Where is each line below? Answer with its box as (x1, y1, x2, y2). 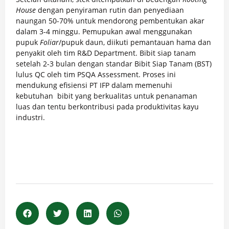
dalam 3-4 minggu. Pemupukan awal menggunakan (16, 26, 192, 36)
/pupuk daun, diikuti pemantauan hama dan (59, 37, 211, 47)
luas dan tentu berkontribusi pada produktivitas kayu (16, 101, 199, 111)
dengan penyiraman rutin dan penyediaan (36, 5, 184, 15)
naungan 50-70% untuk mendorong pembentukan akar (16, 15, 204, 26)
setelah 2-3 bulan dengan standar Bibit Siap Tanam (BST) (16, 58, 212, 68)
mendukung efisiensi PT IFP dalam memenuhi (16, 80, 172, 90)
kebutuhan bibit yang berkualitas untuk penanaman (16, 90, 197, 101)
